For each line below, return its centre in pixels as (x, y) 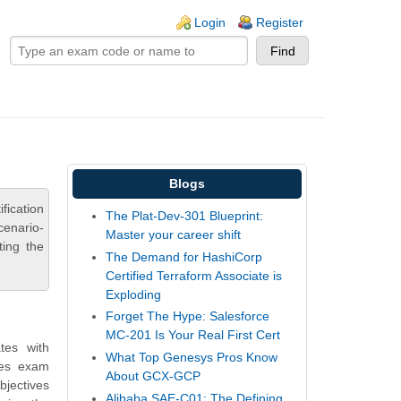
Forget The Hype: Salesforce (188, 316)
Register (280, 22)
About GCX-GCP (154, 375)
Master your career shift (174, 235)
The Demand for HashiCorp (184, 256)
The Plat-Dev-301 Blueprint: (185, 216)
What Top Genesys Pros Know (192, 357)
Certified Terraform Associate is (194, 275)
